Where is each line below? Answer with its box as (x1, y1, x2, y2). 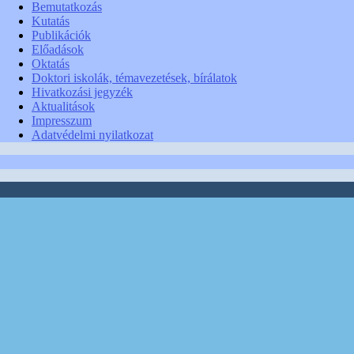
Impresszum (32, 113, 92, 127)
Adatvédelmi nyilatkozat (32, 127, 153, 141)
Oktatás (32, 56, 70, 70)
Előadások (32, 42, 84, 56)
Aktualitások (32, 99, 95, 113)
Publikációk (32, 28, 91, 42)
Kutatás (32, 13, 70, 28)
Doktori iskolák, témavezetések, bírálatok (32, 70, 237, 85)
